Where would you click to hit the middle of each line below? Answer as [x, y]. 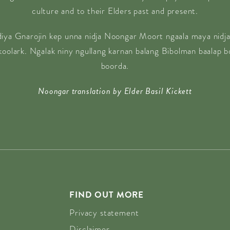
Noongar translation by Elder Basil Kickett [115, 91]
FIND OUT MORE [107, 195]
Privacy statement [104, 213]
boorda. [115, 66]
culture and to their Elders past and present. [115, 11]
